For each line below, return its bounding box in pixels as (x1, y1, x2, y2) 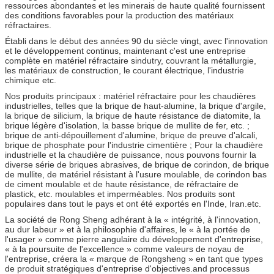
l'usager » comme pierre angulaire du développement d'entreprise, (5, 234, 263, 244)
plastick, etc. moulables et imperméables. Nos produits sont (5, 188, 235, 199)
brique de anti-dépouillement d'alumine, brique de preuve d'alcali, (5, 130, 257, 140)
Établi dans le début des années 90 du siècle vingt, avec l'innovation (5, 35, 268, 46)
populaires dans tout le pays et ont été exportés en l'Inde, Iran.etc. (5, 198, 261, 209)
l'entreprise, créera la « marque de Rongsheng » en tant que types (5, 253, 263, 264)
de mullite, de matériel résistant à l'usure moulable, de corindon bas (5, 169, 267, 179)
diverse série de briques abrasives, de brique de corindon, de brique (5, 159, 269, 169)
